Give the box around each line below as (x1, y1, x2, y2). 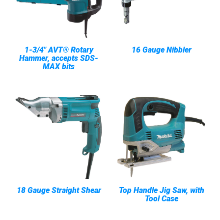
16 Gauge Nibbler (131, 45, 192, 55)
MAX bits (43, 62, 75, 71)
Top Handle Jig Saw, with (118, 186, 204, 195)
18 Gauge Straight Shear (16, 186, 101, 195)
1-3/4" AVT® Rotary (24, 45, 93, 55)
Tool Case (144, 194, 178, 203)
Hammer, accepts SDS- (19, 54, 98, 63)
